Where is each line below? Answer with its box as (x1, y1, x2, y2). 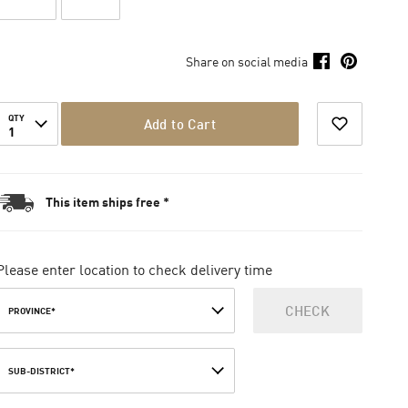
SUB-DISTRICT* (7, 365, 75, 377)
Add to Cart (143, 116, 216, 132)
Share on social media (185, 53, 308, 69)
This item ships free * (45, 194, 169, 209)
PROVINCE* (7, 305, 56, 317)
